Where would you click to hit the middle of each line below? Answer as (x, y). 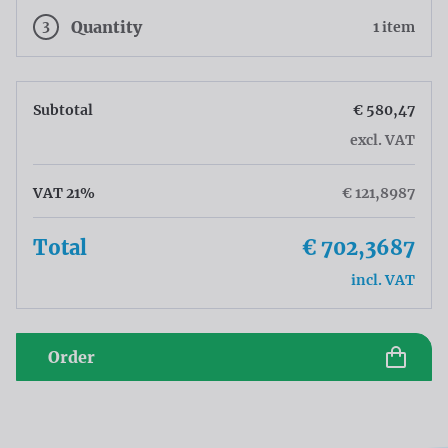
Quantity (106, 27)
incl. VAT (383, 280)
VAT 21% (64, 193)
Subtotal (63, 110)
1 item (394, 27)
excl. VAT (382, 140)
